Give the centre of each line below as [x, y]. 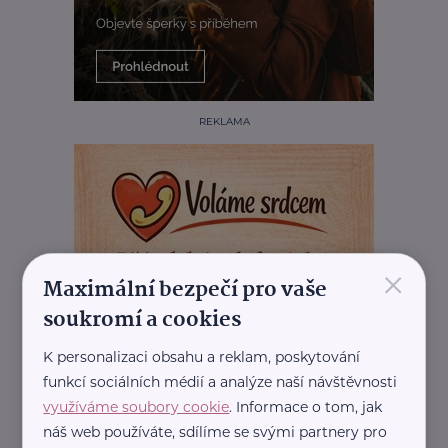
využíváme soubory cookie [136, 407]
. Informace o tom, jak [306, 407]
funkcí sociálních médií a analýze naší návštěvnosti [220, 382]
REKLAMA [224, 122]
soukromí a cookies [142, 320]
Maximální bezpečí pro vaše [185, 290]
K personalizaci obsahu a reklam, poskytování [202, 357]
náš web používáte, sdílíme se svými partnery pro [215, 432]
